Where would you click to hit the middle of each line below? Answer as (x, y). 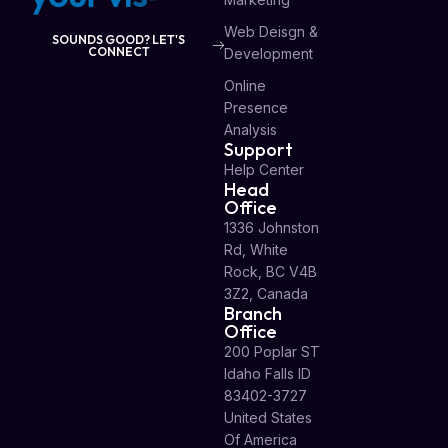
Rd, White (256, 250)
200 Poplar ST (272, 352)
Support (258, 150)
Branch (253, 314)
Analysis (250, 130)
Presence (256, 108)
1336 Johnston (271, 228)
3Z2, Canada (266, 294)
